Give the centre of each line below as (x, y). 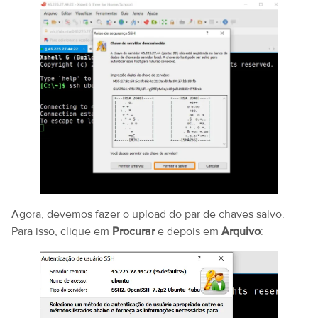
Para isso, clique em (62, 231)
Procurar (133, 231)
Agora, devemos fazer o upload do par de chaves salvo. (148, 214)
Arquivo (241, 231)
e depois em (188, 231)
